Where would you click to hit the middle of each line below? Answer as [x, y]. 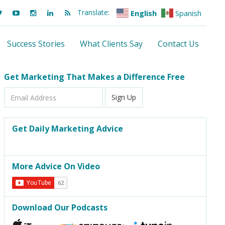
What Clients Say [111, 44]
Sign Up [124, 97]
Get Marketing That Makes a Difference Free [94, 77]
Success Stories [36, 44]
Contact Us [178, 44]
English [144, 13]
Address [18, 104]
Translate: [93, 12]
